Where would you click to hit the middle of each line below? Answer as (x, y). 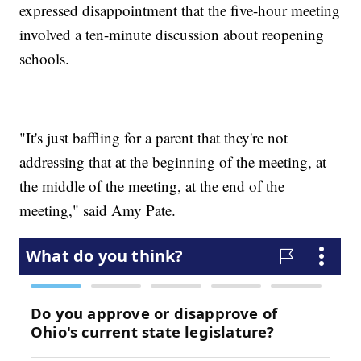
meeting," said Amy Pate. (98, 210)
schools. (45, 58)
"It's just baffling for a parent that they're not (154, 137)
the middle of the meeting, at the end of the (152, 185)
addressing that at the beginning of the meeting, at (173, 161)
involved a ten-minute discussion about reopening (172, 34)
